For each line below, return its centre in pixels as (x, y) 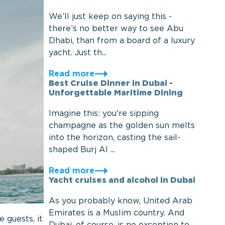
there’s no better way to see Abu (116, 29)
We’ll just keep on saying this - (110, 17)
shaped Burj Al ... (82, 150)
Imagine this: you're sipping (103, 114)
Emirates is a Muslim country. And (116, 213)
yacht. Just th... (77, 53)
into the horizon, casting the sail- (114, 138)
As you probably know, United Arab (120, 201)
